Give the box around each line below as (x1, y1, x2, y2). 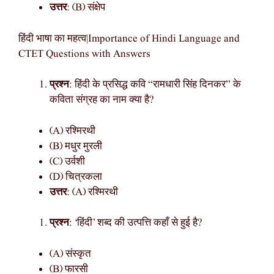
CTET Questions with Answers (18, 46, 150, 61)
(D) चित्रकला (50, 169, 102, 184)
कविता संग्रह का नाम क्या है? (50, 93, 154, 108)
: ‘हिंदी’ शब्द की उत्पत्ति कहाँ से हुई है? (69, 216, 202, 231)
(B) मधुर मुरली (50, 139, 102, 154)
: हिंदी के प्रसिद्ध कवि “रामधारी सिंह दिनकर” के (69, 78, 241, 92)
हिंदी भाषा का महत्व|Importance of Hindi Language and (18, 31, 240, 46)
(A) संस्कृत (50, 246, 91, 261)
